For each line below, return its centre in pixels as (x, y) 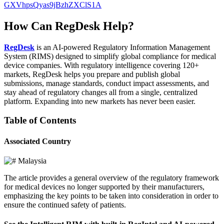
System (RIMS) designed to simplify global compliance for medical (110, 56)
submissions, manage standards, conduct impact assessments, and (106, 83)
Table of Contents (40, 120)
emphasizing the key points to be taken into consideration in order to (111, 195)
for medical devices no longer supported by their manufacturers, (104, 186)
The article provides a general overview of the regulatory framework (111, 177)
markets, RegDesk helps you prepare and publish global (92, 74)
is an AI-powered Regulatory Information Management (123, 47)
